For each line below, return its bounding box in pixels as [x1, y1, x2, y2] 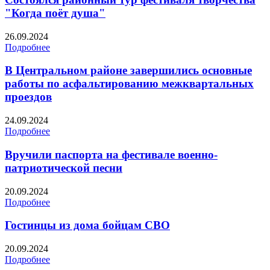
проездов [5, 90, 52, 104]
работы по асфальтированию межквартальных [5, 77, 254, 90]
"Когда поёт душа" [5, 6, 105, 19]
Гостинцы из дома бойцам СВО [5, 219, 170, 232]
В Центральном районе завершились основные [5, 64, 252, 77]
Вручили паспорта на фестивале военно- [5, 148, 218, 161]
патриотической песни [5, 161, 122, 174]
